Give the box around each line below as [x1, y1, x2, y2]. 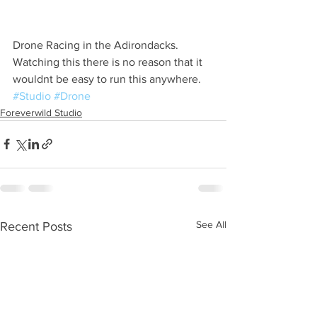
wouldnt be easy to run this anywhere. [13, 72, 204, 85]
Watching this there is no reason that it [13, 55, 205, 68]
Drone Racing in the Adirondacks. [13, 38, 181, 51]
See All [196, 218, 226, 230]
